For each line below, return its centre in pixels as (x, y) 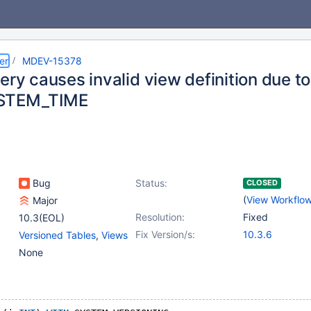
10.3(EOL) (42, 218)
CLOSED (262, 183)
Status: (151, 183)
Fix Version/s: (165, 234)
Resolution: (160, 217)
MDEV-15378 (52, 61)
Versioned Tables (57, 235)
